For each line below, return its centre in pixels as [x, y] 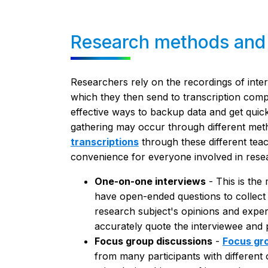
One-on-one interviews [150, 181]
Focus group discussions [153, 241]
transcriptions [104, 141]
